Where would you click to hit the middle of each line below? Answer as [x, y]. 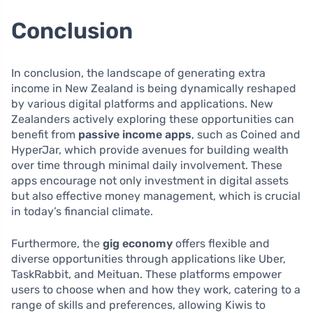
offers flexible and [221, 243]
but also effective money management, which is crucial [156, 196]
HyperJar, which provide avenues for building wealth [150, 150]
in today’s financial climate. [82, 211]
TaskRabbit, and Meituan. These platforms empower [146, 274]
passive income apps [135, 134]
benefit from [45, 134]
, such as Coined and [246, 134]
